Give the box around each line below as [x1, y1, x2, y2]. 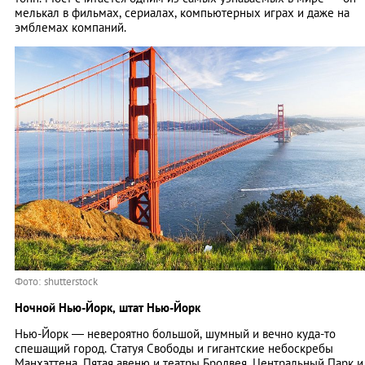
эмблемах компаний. [15, 19, 126, 35]
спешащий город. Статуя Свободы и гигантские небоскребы [15, 340, 333, 356]
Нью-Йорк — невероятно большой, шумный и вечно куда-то [15, 325, 336, 341]
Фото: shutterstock [15, 274, 98, 288]
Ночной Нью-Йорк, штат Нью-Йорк [15, 299, 200, 315]
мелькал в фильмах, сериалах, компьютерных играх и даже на [15, 4, 350, 20]
